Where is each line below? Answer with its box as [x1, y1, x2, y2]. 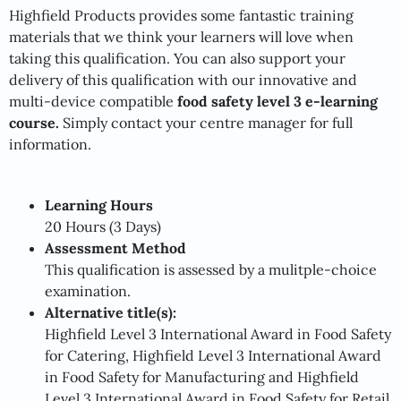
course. [9, 113, 63, 132]
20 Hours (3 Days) [45, 217, 161, 235]
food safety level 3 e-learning [177, 91, 378, 110]
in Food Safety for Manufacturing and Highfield [45, 367, 359, 386]
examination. [45, 281, 131, 300]
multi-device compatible [9, 91, 177, 110]
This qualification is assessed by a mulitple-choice [45, 260, 377, 278]
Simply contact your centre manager [63, 113, 306, 132]
